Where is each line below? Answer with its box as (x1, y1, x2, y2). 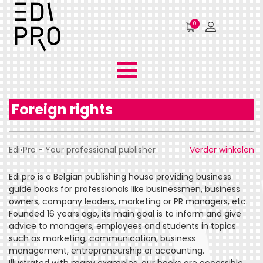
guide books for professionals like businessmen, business (9, 183, 240, 195)
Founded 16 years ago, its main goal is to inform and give (9, 208, 241, 220)
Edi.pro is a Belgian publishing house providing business (9, 171, 231, 183)
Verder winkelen (190, 144, 254, 156)
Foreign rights (12, 100, 113, 119)
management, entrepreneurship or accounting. (9, 245, 204, 257)
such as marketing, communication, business (9, 232, 195, 244)
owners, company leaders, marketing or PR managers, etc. (9, 195, 248, 207)
